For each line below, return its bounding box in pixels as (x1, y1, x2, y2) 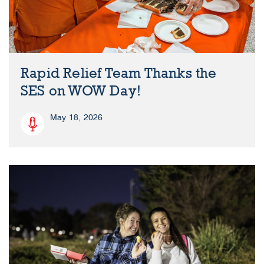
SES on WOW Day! (21, 82, 141, 100)
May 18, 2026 (50, 112, 103, 123)
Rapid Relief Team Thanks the (21, 64, 217, 82)
